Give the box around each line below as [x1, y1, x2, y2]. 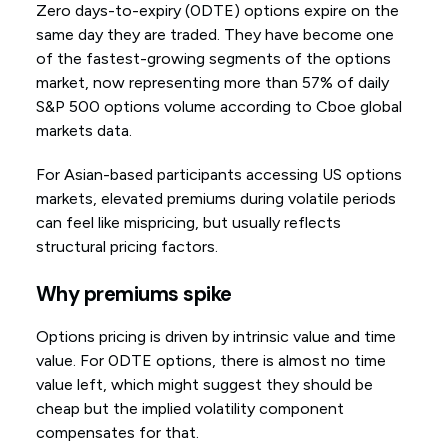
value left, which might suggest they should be [35, 375, 373, 395]
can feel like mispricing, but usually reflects [35, 213, 341, 233]
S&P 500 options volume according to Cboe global [35, 97, 402, 117]
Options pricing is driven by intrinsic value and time [35, 327, 396, 347]
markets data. [35, 121, 132, 141]
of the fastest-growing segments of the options [35, 49, 391, 69]
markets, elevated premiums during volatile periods [35, 189, 396, 209]
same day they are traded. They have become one [35, 25, 394, 45]
